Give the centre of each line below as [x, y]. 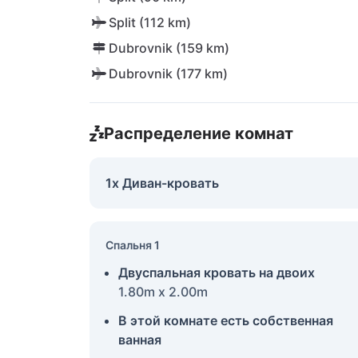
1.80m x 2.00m [163, 292]
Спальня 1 [133, 245]
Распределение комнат [198, 133]
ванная [140, 340]
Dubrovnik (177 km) [168, 74]
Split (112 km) [150, 22]
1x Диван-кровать [162, 183]
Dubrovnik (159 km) [169, 48]
